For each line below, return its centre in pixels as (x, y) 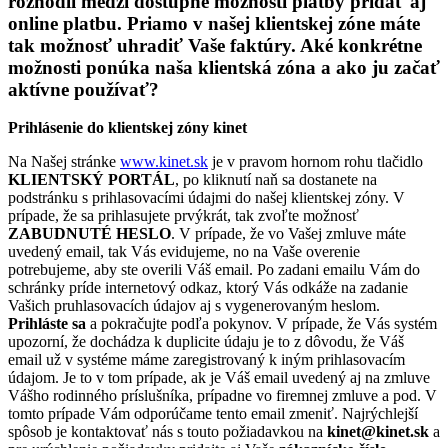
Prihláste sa (47, 324)
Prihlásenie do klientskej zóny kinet (127, 128)
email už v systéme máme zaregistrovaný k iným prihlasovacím (206, 360)
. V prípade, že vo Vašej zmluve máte (288, 234)
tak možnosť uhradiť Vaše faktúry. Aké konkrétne (215, 45)
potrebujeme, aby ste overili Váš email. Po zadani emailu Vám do (214, 270)
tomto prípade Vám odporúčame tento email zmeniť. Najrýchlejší (213, 414)
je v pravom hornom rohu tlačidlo (315, 162)
